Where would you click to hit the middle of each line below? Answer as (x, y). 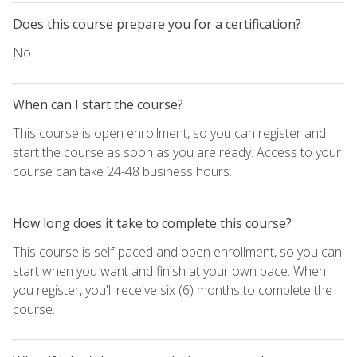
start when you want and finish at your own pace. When (169, 271)
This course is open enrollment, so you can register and (169, 133)
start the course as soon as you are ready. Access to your (177, 152)
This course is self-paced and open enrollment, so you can (177, 251)
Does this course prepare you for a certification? (157, 24)
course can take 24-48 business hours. (122, 171)
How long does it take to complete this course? (152, 223)
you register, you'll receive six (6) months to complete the (173, 290)
